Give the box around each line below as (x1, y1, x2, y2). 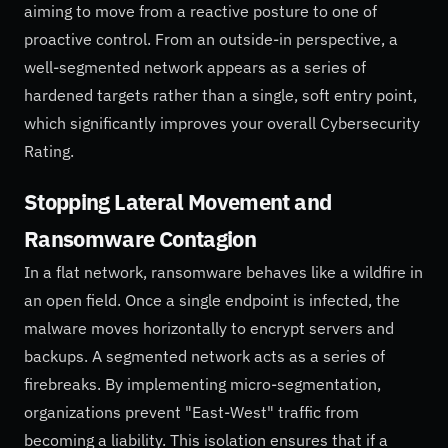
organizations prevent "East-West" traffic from (24, 401, 359, 422)
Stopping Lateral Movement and (24, 187, 332, 216)
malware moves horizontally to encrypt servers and (24, 317, 394, 338)
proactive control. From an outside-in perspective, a (24, 28, 398, 49)
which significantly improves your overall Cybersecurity (24, 112, 420, 133)
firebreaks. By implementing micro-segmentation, (24, 373, 381, 394)
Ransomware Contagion (24, 224, 257, 253)
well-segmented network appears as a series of (24, 56, 366, 77)
